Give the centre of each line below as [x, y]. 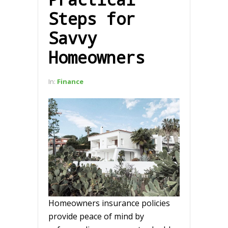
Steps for [92, 18]
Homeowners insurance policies [109, 203]
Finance [70, 81]
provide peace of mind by [96, 216]
